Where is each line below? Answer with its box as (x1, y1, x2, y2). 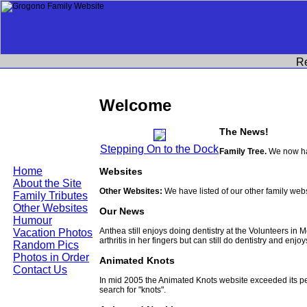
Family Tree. (219, 147, 267, 157)
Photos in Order (13, 251, 89, 263)
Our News (99, 206, 145, 217)
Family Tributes (13, 190, 88, 201)
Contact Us (13, 264, 67, 275)
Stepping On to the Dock (100, 143, 219, 156)
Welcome (99, 96, 171, 115)
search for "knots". (99, 285, 166, 295)
